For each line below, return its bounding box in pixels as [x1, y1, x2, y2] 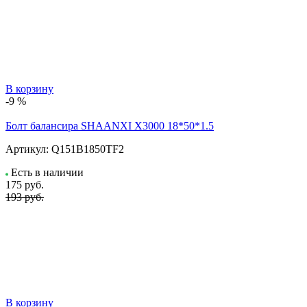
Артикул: [5, 143, 49, 155]
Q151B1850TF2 [51, 143, 124, 155]
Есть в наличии [11, 166, 84, 178]
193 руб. [5, 191, 44, 203]
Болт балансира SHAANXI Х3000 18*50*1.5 [5, 119, 214, 132]
